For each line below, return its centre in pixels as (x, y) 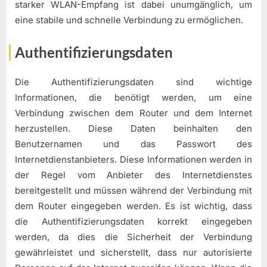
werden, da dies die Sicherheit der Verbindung (133, 237)
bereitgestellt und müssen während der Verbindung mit (133, 191)
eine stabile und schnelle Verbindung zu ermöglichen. (129, 20)
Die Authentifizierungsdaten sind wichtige (133, 82)
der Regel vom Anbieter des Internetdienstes (133, 175)
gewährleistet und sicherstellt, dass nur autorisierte (133, 253)
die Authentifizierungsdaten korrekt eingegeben (133, 222)
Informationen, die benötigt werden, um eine (133, 98)
